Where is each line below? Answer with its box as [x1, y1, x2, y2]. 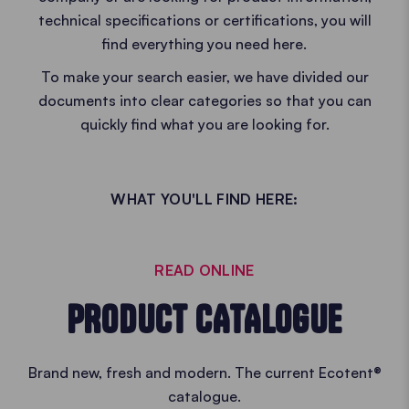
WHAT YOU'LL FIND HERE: [110, 190, 299, 208]
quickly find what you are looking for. [79, 115, 330, 133]
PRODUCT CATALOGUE [66, 297, 343, 342]
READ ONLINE [154, 261, 255, 279]
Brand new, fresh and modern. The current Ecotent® [27, 363, 382, 382]
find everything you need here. [102, 35, 307, 53]
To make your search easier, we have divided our [40, 68, 369, 86]
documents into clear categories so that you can [37, 91, 372, 110]
